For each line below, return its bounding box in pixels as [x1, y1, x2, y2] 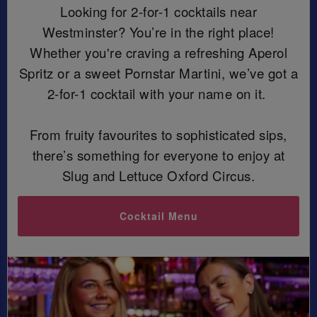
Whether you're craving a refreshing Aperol [30, 42, 287, 62]
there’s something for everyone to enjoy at [32, 145, 285, 164]
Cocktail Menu [119, 209, 198, 224]
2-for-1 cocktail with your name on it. [47, 83, 270, 103]
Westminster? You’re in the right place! [42, 22, 275, 41]
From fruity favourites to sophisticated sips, [30, 125, 287, 144]
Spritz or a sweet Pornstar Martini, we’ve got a [18, 63, 299, 82]
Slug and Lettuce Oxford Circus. [62, 166, 255, 185]
